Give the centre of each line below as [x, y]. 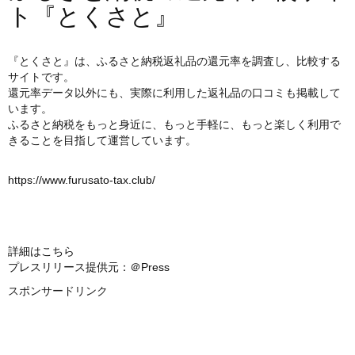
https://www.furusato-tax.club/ [82, 180]
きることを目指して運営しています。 [102, 141]
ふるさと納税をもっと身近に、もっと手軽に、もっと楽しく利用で [174, 125]
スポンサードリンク [58, 291]
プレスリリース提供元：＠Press [89, 267]
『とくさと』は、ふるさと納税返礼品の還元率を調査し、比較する [174, 61]
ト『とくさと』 [93, 17]
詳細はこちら [41, 252]
